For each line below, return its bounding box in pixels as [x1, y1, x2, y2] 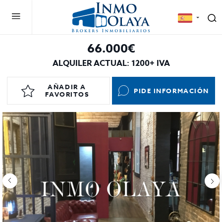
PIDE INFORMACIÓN [134, 86, 209, 95]
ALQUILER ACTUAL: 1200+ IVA [52, 57, 170, 69]
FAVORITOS [45, 90, 89, 99]
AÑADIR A [48, 82, 86, 91]
